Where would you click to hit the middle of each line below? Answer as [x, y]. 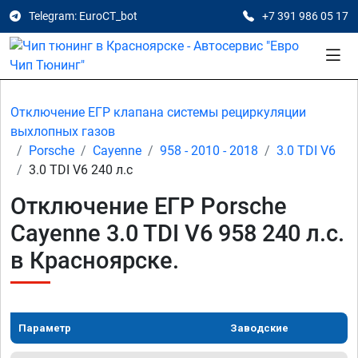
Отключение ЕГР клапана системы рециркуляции [158, 112]
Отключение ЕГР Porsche [149, 206]
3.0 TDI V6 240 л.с [81, 170]
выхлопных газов [63, 131]
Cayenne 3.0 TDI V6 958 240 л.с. [177, 233]
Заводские [259, 328]
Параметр [45, 328]
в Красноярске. [95, 261]
